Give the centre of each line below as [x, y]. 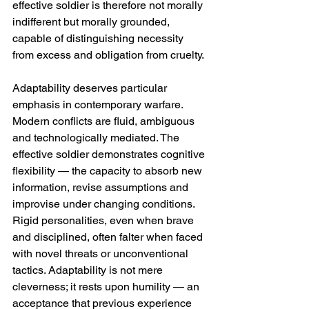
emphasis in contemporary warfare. [99, 104]
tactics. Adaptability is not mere [89, 270]
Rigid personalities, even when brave [104, 220]
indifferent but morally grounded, [92, 22]
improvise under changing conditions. [105, 204]
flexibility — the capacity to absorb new [109, 171]
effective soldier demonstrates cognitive [110, 154]
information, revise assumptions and [102, 187]
